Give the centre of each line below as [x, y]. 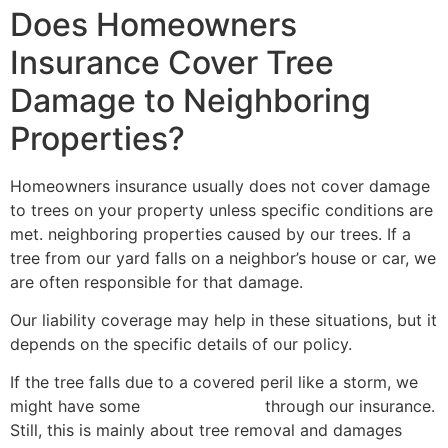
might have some [77, 406]
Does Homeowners [153, 24]
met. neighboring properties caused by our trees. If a [210, 233]
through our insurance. [347, 406]
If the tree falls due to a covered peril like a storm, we [214, 382]
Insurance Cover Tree [172, 62]
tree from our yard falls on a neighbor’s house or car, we [223, 257]
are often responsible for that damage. [156, 281]
